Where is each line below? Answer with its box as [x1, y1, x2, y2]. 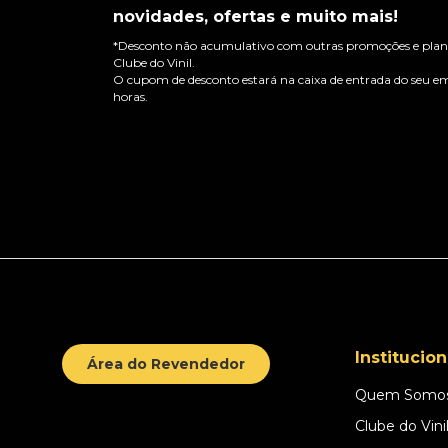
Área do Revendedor [87, 354, 245, 373]
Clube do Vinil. [113, 54, 195, 70]
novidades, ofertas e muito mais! [113, 6, 398, 26]
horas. [113, 88, 148, 104]
